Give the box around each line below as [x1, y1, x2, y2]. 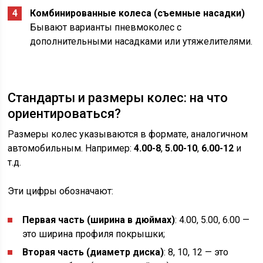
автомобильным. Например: [8, 143, 134, 154]
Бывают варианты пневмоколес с [30, 22, 182, 33]
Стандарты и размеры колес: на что [8, 90, 228, 106]
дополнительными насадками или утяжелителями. [30, 36, 253, 48]
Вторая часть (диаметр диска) [22, 247, 164, 258]
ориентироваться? [8, 106, 122, 122]
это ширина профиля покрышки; [22, 228, 166, 240]
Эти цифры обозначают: [8, 186, 114, 197]
